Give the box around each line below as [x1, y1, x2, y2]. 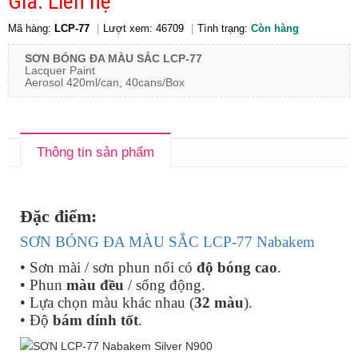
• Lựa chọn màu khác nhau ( [20, 293, 194, 311]
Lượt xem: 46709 [103, 22, 184, 34]
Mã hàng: [8, 22, 54, 34]
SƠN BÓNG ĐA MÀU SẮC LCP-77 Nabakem [20, 233, 315, 250]
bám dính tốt [53, 311, 138, 328]
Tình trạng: [197, 22, 251, 34]
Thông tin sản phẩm [37, 144, 154, 160]
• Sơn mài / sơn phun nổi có [20, 258, 197, 276]
